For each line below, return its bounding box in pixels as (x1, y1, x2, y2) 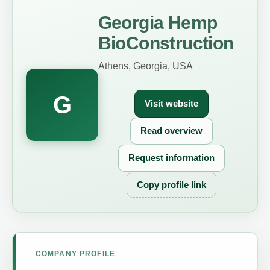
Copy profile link (136, 180, 206, 190)
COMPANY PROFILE (35, 250, 116, 258)
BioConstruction (98, 33, 234, 54)
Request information (128, 153, 215, 163)
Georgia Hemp (98, 13, 218, 33)
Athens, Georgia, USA (98, 60, 193, 71)
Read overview (140, 125, 202, 136)
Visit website (144, 98, 198, 108)
